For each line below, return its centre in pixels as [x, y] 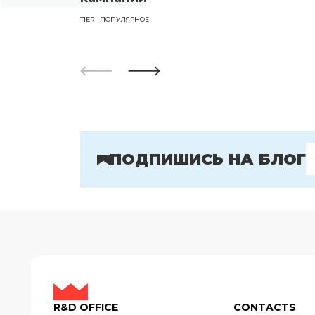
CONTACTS [265, 307]
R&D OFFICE [86, 307]
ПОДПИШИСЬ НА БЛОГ [207, 159]
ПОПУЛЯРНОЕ [124, 19]
